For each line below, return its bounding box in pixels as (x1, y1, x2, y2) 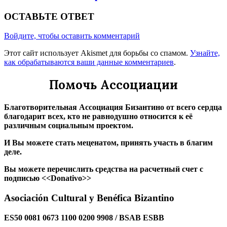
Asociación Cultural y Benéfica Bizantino (4, 192, 174, 203)
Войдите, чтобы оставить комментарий (4, 31, 140, 41)
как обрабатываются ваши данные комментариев (4, 58, 174, 67)
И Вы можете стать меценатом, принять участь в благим (4, 138, 213, 147)
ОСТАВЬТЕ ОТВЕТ (4, 11, 94, 22)
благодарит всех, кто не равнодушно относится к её (4, 112, 193, 121)
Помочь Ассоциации (49, 77, 178, 93)
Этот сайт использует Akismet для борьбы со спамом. (4, 49, 190, 58)
